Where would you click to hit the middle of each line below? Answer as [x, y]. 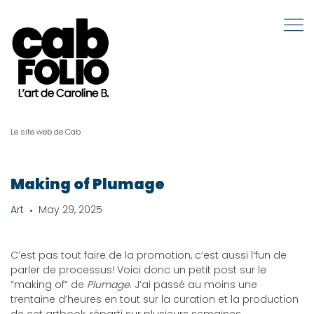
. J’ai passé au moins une [193, 285]
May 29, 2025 [70, 210]
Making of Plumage [88, 184]
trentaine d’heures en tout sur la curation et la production [155, 299]
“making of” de [49, 285]
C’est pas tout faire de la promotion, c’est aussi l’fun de [149, 255]
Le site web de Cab [46, 132]
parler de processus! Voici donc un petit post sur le [138, 270]
